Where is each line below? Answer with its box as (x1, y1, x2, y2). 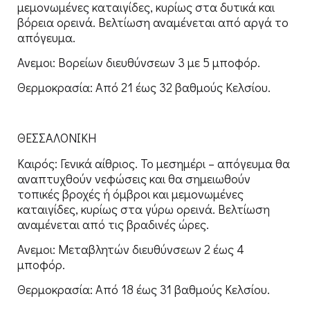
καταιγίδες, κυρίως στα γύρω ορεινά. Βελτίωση (17, 200, 270, 217)
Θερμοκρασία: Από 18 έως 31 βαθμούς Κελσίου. (17, 281, 270, 298)
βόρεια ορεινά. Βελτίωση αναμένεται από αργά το (17, 13, 289, 30)
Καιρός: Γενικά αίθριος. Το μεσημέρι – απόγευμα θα (17, 154, 290, 172)
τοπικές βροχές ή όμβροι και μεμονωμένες (17, 185, 244, 202)
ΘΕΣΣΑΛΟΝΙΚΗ (17, 129, 96, 147)
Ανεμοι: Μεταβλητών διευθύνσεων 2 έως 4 (17, 240, 244, 257)
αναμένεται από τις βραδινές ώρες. (17, 215, 209, 232)
